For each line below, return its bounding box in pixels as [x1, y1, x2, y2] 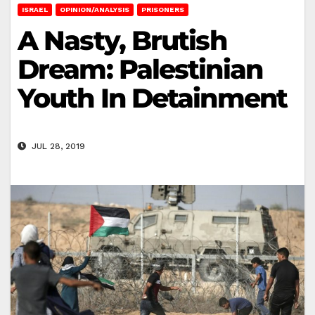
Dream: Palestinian [18, 52, 262, 86]
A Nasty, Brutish [18, 23, 226, 57]
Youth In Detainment [18, 81, 287, 115]
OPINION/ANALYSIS [60, 5, 129, 13]
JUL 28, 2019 [29, 141, 85, 152]
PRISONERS [141, 5, 184, 13]
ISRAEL [22, 5, 48, 13]
